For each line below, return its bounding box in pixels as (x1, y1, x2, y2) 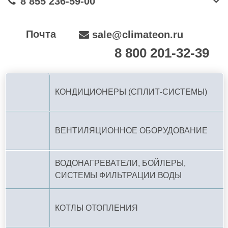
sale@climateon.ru (92, 29, 183, 40)
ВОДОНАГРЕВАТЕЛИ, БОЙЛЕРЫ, (55, 159, 186, 167)
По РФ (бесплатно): (19, 49, 112, 60)
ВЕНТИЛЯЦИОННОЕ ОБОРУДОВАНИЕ (55, 126, 208, 135)
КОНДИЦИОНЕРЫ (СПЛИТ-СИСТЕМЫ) (55, 88, 207, 96)
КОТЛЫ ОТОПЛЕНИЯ (55, 204, 138, 212)
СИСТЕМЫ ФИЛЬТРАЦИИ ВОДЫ (55, 171, 182, 180)
